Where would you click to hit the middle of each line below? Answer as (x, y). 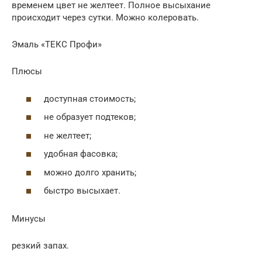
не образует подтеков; (90, 117)
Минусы (29, 219)
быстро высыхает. (82, 191)
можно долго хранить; (90, 172)
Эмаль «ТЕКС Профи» (57, 45)
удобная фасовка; (81, 154)
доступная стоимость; (90, 99)
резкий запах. (40, 246)
